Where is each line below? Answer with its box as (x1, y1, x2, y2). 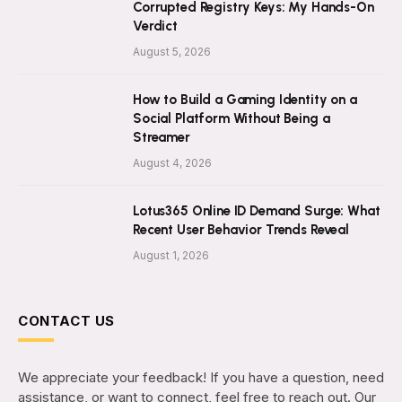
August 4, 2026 (133, 156, 212, 170)
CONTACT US (18, 312, 115, 330)
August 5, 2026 (133, 45, 211, 59)
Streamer (133, 129, 190, 146)
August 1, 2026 (133, 249, 209, 263)
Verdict (133, 18, 178, 35)
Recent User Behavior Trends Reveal (133, 222, 349, 239)
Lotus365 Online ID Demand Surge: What (133, 203, 380, 220)
